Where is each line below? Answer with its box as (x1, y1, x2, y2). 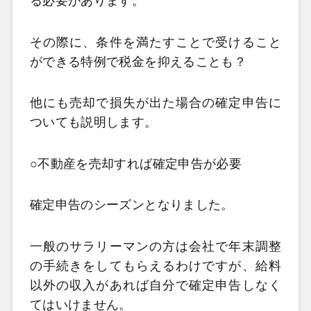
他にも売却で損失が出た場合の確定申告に (29, 96, 282, 110)
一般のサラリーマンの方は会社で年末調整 (29, 239, 282, 253)
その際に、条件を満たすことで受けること (29, 35, 282, 49)
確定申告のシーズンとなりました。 (29, 198, 234, 212)
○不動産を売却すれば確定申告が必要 (29, 156, 242, 171)
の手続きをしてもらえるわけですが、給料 (29, 258, 282, 273)
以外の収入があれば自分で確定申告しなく (29, 278, 282, 292)
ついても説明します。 (29, 115, 158, 129)
